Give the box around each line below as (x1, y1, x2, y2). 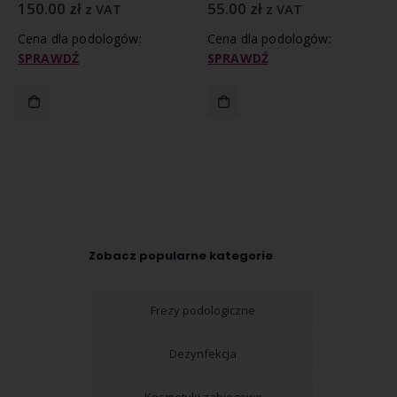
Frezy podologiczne (151, 302, 255, 319)
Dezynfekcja (169, 346, 237, 362)
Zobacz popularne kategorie (89, 247, 273, 265)
